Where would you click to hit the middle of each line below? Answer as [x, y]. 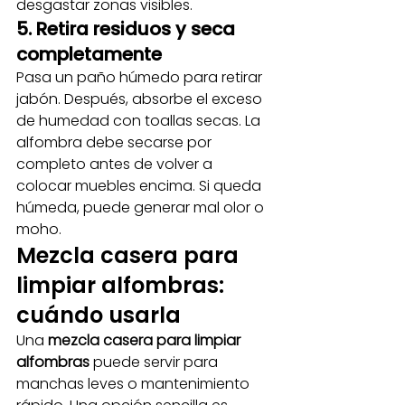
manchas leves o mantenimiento [135, 384]
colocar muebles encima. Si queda [141, 186]
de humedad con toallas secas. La [140, 121]
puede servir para [155, 362]
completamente [89, 54]
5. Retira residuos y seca [128, 29]
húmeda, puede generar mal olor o [142, 207]
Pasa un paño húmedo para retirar [141, 77]
